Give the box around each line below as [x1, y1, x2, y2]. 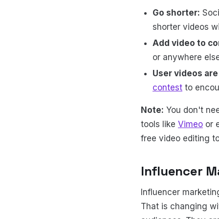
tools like [141, 119, 178, 130]
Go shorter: [153, 7, 200, 18]
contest [153, 82, 182, 92]
